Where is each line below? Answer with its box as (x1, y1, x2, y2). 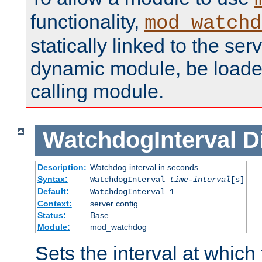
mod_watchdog (89, 222, 147, 232)
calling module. (30, 80, 164, 103)
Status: (37, 210, 66, 220)
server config (89, 198, 138, 208)
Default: (37, 186, 69, 196)
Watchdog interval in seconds (89, 162, 198, 172)
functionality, (30, 11, 144, 33)
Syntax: (37, 174, 68, 184)
